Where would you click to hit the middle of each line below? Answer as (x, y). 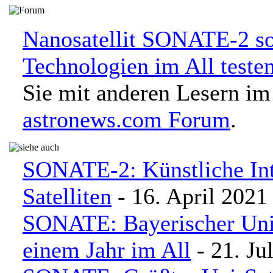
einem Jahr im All (107, 250)
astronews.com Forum (126, 119)
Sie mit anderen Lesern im (147, 93)
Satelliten (67, 196)
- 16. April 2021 (190, 196)
